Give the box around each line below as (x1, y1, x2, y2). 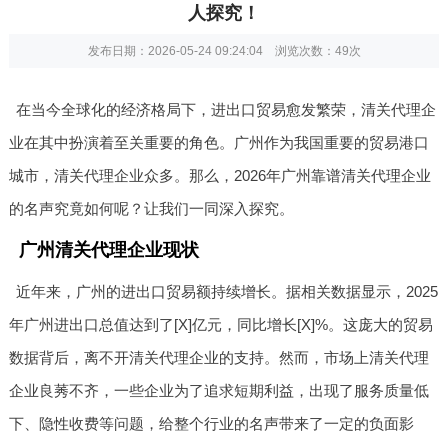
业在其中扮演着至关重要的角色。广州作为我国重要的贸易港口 (8, 133, 429, 151)
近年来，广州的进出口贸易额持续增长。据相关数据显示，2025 (16, 282, 439, 300)
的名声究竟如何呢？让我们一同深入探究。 (8, 199, 294, 217)
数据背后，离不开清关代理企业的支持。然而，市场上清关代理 (8, 348, 429, 366)
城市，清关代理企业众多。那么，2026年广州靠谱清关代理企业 (8, 166, 431, 184)
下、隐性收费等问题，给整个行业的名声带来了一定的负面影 (8, 414, 414, 432)
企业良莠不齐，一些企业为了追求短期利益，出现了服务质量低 (8, 381, 429, 399)
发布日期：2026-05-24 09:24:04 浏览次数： (87, 43, 335, 58)
